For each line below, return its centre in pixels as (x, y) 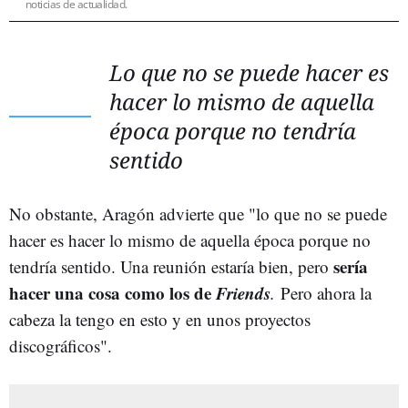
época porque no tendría (233, 130)
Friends (243, 292)
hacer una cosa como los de (112, 292)
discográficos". (61, 345)
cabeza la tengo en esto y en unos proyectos (160, 319)
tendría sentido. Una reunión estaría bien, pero (171, 266)
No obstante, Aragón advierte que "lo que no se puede (198, 213)
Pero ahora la (326, 292)
